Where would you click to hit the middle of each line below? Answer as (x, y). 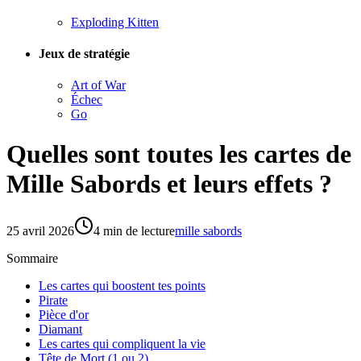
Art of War (98, 85)
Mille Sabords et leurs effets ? (169, 183)
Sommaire (32, 259)
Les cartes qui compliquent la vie (122, 344)
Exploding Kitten (115, 22)
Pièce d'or (64, 315)
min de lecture (137, 231)
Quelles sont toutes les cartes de (179, 154)
